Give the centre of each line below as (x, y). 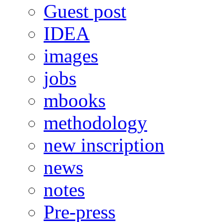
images (71, 56)
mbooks (75, 101)
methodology (95, 123)
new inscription (104, 145)
